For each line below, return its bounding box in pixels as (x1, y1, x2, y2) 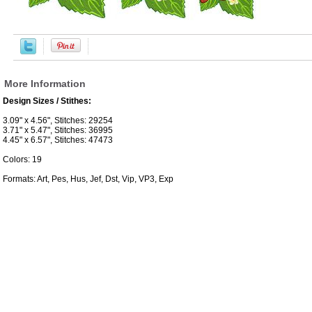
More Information (4, 78, 86, 90)
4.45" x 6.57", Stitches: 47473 (3, 135, 113, 146)
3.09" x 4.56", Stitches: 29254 (3, 116, 113, 126)
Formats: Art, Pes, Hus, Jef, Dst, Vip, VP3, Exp (3, 174, 173, 185)
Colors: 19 (3, 155, 42, 165)
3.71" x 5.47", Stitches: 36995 (3, 125, 113, 136)
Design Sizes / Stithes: (3, 96, 91, 107)
